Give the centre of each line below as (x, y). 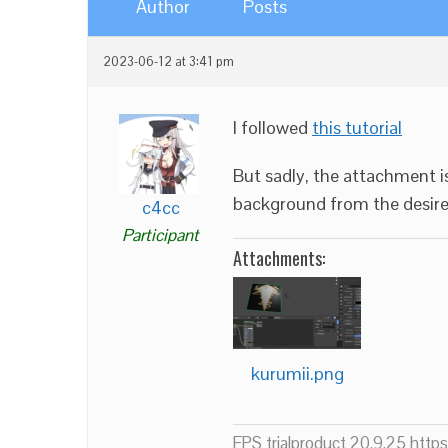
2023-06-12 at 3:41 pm (168, 62)
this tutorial (357, 127)
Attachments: (279, 258)
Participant (160, 235)
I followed (272, 127)
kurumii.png (297, 373)
